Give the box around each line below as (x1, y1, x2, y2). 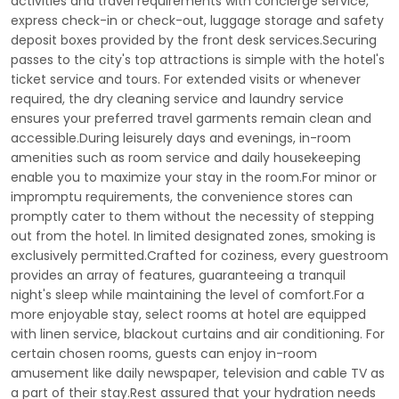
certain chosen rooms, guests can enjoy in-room (11, 345, 317, 362)
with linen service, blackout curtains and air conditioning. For (11, 325, 385, 343)
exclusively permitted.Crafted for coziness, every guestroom (11, 247, 388, 265)
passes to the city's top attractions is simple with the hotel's (11, 51, 385, 69)
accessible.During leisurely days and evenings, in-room (11, 129, 351, 147)
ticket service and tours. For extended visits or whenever (11, 70, 361, 88)
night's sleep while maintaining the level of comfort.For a (11, 286, 364, 304)
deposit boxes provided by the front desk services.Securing (11, 31, 377, 49)
